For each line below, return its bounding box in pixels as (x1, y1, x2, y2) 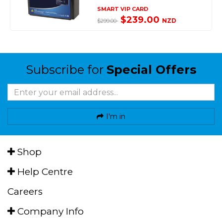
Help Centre (15, 166, 73, 177)
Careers (7, 186, 43, 197)
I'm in (106, 112, 125, 121)
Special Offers (107, 62, 196, 77)
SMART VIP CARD (97, 5, 149, 12)
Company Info (15, 206, 84, 217)
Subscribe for (26, 62, 107, 77)
